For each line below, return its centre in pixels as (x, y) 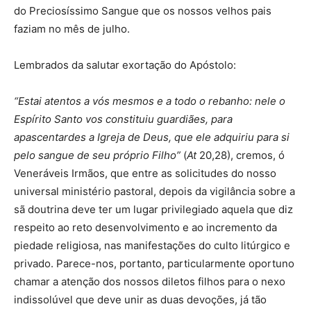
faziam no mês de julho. (72, 29)
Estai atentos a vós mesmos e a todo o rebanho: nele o (152, 101)
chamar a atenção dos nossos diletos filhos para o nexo (150, 281)
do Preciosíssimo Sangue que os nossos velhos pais (143, 11)
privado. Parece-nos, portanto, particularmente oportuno (154, 263)
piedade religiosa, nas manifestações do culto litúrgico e (152, 245)
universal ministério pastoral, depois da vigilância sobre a (154, 191)
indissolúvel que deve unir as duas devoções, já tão (140, 300)
